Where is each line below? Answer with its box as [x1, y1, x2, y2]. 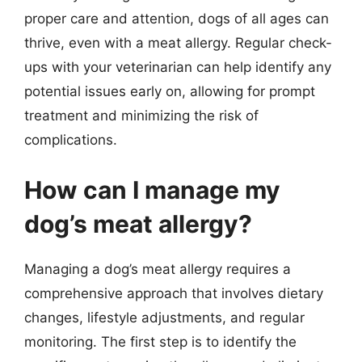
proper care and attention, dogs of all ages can [24, 11, 329, 27]
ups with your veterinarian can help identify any [24, 59, 331, 75]
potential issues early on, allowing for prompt [24, 83, 315, 99]
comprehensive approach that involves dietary [24, 284, 323, 301]
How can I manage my [24, 175, 280, 204]
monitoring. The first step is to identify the [24, 333, 297, 350]
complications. [24, 132, 117, 148]
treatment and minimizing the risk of [24, 107, 259, 124]
